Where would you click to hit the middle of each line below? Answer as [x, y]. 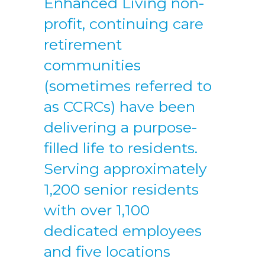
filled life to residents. [121, 148]
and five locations [107, 251]
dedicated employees [123, 231]
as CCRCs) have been [119, 106]
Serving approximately [125, 169]
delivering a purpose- [121, 127]
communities [92, 65]
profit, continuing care [124, 24]
